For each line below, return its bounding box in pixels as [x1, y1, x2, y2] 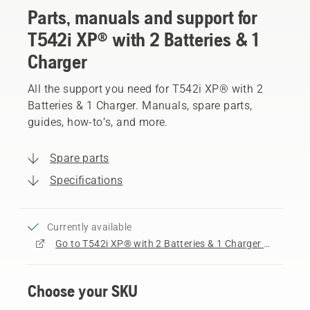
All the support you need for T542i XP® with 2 [28, 82, 263, 95]
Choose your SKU [28, 281, 138, 300]
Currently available [47, 221, 132, 232]
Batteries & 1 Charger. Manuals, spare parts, [28, 98, 253, 112]
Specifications [50, 173, 123, 187]
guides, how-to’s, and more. [28, 115, 168, 129]
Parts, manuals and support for [28, 6, 257, 28]
